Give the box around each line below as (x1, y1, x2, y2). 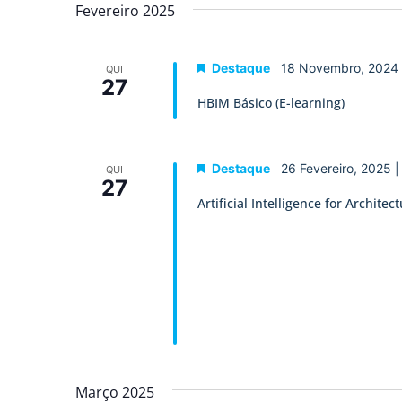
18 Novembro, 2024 (280, 60, 398, 76)
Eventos (75, 48, 180, 87)
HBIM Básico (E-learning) (197, 94, 345, 112)
